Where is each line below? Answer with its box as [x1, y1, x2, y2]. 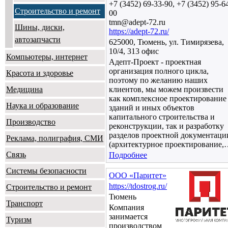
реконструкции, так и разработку [109, 122, 224, 130]
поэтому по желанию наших [109, 76, 208, 84]
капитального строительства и [109, 112, 215, 121]
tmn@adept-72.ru [109, 18, 165, 26]
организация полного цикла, [109, 67, 209, 75]
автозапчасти [15, 35, 61, 44]
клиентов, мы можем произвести [109, 85, 223, 94]
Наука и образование [6, 101, 79, 110]
